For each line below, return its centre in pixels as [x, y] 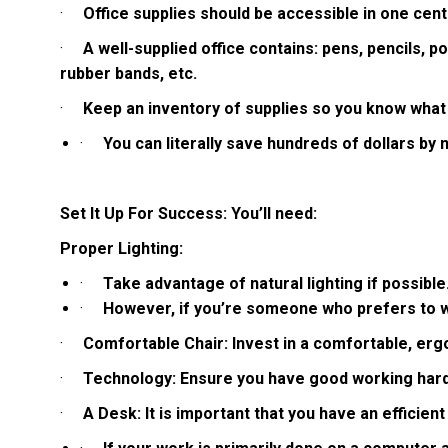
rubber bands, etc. [130, 74]
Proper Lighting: [121, 249]
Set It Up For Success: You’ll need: [188, 214]
